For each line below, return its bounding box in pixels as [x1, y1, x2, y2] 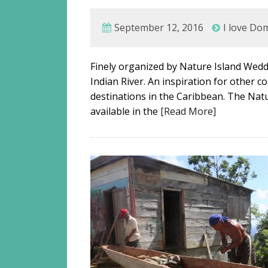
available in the [90, 105, 161, 118]
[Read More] [160, 105, 217, 118]
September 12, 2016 [114, 21, 204, 34]
